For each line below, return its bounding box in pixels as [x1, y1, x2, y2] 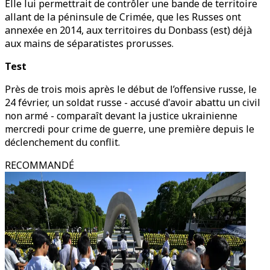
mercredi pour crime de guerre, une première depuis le [5, 122, 254, 136]
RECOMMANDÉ [5, 159, 74, 172]
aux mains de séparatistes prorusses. [5, 37, 174, 50]
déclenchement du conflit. [5, 136, 120, 149]
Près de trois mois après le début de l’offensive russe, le [5, 83, 257, 96]
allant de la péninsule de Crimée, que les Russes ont [5, 10, 241, 24]
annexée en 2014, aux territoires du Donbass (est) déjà [5, 24, 252, 37]
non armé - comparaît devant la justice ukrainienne [5, 109, 237, 122]
